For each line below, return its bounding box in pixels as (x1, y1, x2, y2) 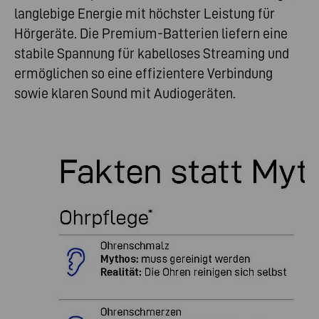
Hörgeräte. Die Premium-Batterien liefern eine (14, 25, 288, 41)
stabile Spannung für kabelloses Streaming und (14, 45, 289, 61)
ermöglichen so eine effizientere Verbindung (14, 65, 273, 81)
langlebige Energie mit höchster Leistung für (14, 5, 275, 21)
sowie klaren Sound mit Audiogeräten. (14, 85, 236, 101)
